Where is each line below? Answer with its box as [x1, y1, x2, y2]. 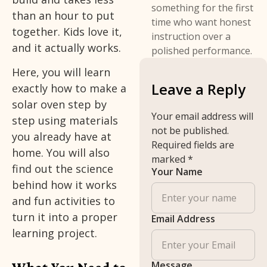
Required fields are [151, 138, 235, 152]
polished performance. [151, 44, 253, 58]
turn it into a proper [12, 209, 117, 224]
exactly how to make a [12, 80, 126, 95]
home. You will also [12, 145, 110, 160]
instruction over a [151, 30, 231, 44]
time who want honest [151, 15, 252, 29]
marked [151, 153, 188, 166]
